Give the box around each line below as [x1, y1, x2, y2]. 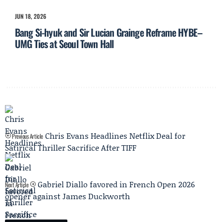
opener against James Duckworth [5, 190, 130, 202]
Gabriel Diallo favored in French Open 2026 [37, 178, 195, 190]
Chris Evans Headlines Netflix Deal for [45, 130, 185, 142]
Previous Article [10, 132, 43, 141]
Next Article [5, 180, 30, 189]
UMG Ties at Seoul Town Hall [15, 36, 114, 52]
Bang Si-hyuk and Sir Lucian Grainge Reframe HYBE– [15, 25, 203, 40]
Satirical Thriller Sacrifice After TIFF [5, 142, 136, 154]
